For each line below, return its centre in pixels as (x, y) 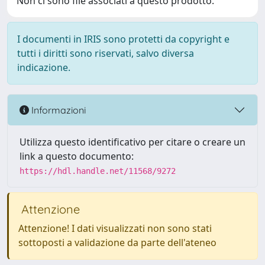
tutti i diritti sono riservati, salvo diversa (106, 53)
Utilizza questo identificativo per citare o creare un (132, 142)
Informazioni (57, 110)
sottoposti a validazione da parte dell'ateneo (117, 243)
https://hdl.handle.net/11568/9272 (98, 171)
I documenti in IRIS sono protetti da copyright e (123, 39)
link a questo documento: (77, 156)
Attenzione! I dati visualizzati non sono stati (115, 228)
